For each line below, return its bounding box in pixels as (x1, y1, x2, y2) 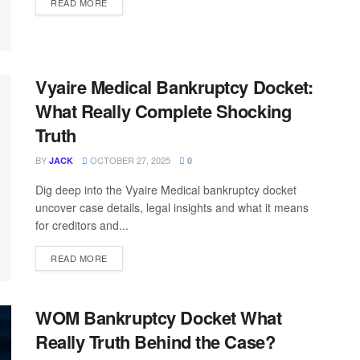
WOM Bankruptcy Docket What (35, 305, 282, 331)
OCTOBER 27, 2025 (88, 153, 170, 166)
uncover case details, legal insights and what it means (35, 198, 309, 215)
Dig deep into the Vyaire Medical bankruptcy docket (35, 181, 300, 198)
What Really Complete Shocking (35, 97, 292, 124)
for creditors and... (35, 216, 129, 233)
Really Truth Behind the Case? (35, 329, 276, 355)
